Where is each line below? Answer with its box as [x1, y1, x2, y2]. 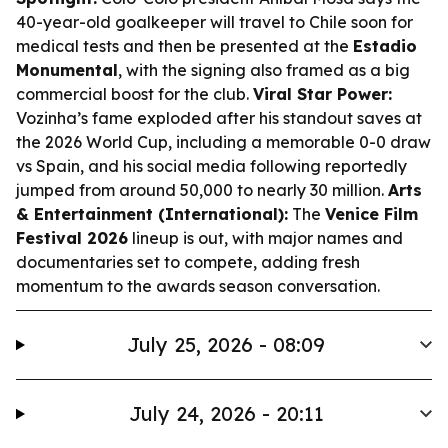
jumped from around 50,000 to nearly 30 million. [16, 180, 388, 200]
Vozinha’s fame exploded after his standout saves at [16, 108, 422, 128]
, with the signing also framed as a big [118, 60, 410, 80]
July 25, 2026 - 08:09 [127, 332, 326, 357]
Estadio [353, 36, 417, 56]
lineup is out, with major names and [128, 228, 403, 248]
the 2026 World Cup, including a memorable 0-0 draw [16, 132, 431, 152]
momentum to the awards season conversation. [16, 276, 380, 296]
